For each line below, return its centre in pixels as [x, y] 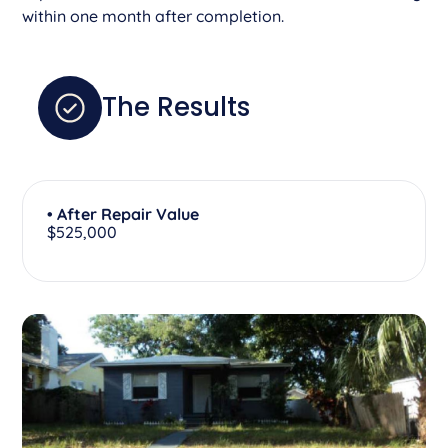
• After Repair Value [123, 213]
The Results [176, 107]
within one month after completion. [153, 15]
